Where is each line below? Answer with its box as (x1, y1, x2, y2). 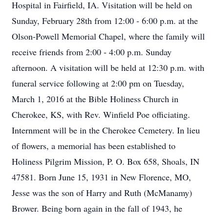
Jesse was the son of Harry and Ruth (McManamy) (12, 187, 192, 198)
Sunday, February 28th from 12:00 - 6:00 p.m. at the (12, 15, 198, 26)
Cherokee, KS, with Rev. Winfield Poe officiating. (12, 109, 190, 120)
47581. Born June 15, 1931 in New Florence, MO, (12, 171, 191, 183)
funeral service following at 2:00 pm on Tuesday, (12, 77, 184, 89)
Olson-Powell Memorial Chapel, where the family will (12, 30, 205, 42)
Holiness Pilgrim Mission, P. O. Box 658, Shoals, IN (12, 155, 199, 167)
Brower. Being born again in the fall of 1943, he (12, 202, 182, 214)
